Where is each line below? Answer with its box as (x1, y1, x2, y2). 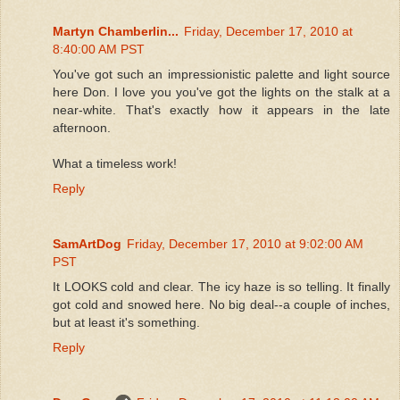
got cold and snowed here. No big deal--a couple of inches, (53, 296, 390, 312)
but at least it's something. (53, 314, 200, 329)
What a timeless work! (53, 155, 177, 171)
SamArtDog (53, 236, 121, 251)
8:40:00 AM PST (53, 41, 145, 56)
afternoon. (53, 120, 111, 135)
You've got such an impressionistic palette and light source (53, 66, 390, 81)
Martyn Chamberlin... (53, 23, 179, 38)
